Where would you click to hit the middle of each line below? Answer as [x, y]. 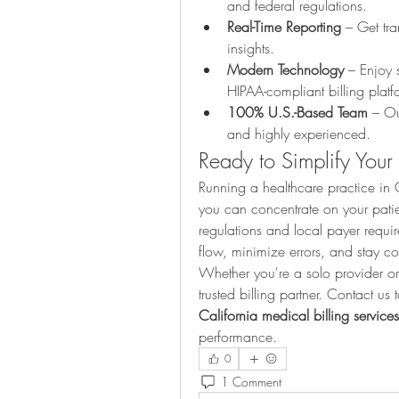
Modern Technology [285, 70]
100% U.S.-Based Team [297, 113]
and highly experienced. [299, 134]
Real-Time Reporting [284, 27]
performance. [238, 337]
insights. [251, 49]
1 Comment [251, 381]
